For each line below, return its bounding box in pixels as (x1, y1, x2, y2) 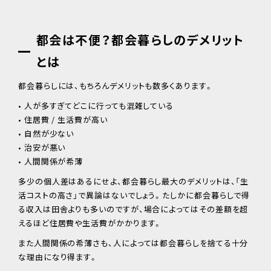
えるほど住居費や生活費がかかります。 (18, 217, 163, 229)
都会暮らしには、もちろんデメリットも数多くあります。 (18, 79, 214, 91)
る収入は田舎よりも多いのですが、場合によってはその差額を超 (18, 203, 249, 215)
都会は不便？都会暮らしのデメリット (36, 30, 244, 48)
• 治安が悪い (18, 141, 66, 153)
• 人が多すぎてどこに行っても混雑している (18, 99, 174, 111)
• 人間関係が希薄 (18, 155, 83, 167)
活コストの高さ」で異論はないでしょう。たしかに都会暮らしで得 (18, 189, 250, 201)
